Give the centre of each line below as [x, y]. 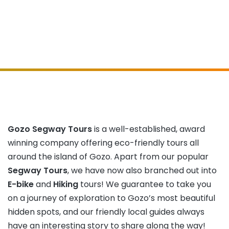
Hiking [66, 184]
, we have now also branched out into [142, 170]
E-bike [21, 184]
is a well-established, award [148, 129]
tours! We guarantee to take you [145, 184]
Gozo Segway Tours [50, 129]
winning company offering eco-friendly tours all [103, 143]
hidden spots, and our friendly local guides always [106, 212]
